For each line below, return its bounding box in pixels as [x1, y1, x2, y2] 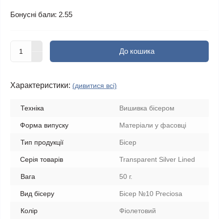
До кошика [119, 47, 154, 55]
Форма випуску [20, 121, 68, 129]
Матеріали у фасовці [119, 121, 186, 129]
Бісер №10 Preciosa [119, 190, 182, 197]
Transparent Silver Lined [119, 155, 195, 163]
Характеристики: [10, 81, 70, 89]
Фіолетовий [119, 207, 156, 215]
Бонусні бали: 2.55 [10, 10, 72, 19]
